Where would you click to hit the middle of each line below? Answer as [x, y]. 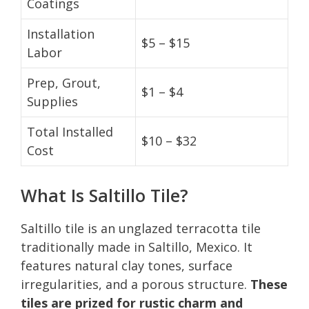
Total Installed [70, 131]
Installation [61, 33]
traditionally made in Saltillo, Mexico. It [137, 247]
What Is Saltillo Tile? [104, 195]
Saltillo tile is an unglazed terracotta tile [141, 228]
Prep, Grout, [64, 82]
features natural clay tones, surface [127, 265]
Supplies [52, 101]
